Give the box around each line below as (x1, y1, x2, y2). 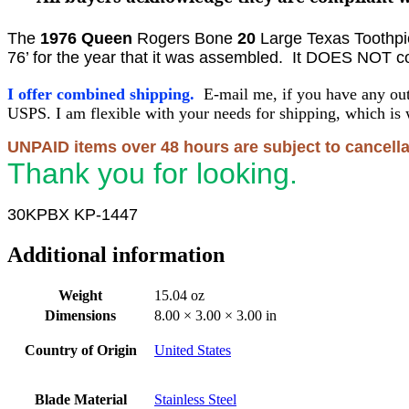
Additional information (7, 242, 225, 267)
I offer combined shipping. (7, 84, 194, 103)
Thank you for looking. (7, 156, 306, 190)
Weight (58, 288, 102, 304)
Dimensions (45, 308, 116, 324)
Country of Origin (24, 342, 137, 359)
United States (154, 342, 231, 359)
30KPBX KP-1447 (7, 204, 138, 224)
